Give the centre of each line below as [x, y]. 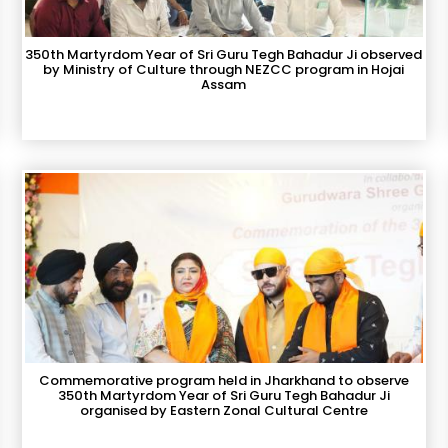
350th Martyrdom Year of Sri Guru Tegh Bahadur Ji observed [224, 54]
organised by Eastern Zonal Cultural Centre [223, 410]
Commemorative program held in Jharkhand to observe [223, 380]
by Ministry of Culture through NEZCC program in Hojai [224, 69]
